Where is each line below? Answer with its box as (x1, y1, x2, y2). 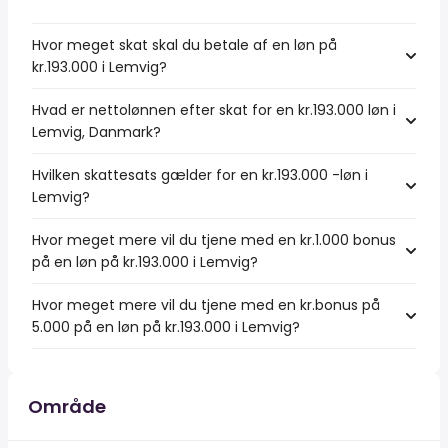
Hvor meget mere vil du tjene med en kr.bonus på (32, 295, 380, 315)
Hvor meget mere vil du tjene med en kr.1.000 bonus (32, 230, 396, 250)
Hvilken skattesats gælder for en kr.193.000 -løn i (32, 165, 368, 185)
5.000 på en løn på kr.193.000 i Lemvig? (32, 317, 300, 337)
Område (28, 394, 106, 419)
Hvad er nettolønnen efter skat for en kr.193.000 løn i (32, 100, 396, 120)
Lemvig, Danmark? (32, 122, 161, 142)
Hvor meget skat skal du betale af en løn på (32, 35, 337, 55)
